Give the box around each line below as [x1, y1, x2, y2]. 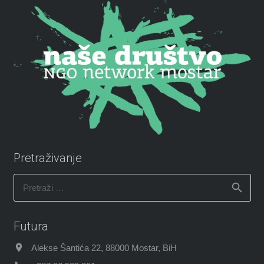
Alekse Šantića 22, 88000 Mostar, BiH [31, 242, 177, 253]
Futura [13, 219, 48, 233]
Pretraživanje [13, 150, 82, 165]
